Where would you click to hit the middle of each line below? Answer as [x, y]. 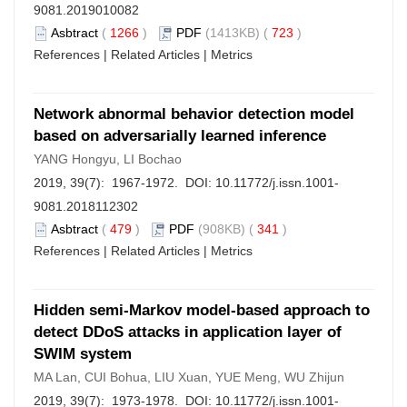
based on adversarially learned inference [180, 136]
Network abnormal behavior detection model [194, 114]
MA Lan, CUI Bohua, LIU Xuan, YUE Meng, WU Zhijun [189, 377]
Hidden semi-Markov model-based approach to [202, 310]
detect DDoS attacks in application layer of [188, 332]
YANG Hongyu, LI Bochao [108, 159]
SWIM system [83, 354]
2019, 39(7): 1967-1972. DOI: [124, 183]
